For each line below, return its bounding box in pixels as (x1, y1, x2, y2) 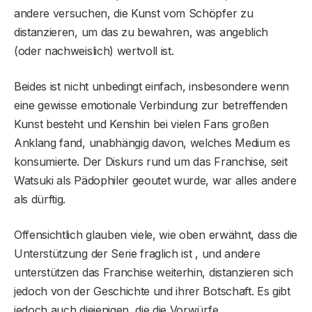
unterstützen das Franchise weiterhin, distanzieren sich (14, 265, 293, 280)
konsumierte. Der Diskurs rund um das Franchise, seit (14, 155, 288, 169)
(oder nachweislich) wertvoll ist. (14, 44, 174, 58)
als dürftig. (14, 192, 66, 207)
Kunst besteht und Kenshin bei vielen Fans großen (14, 117, 269, 132)
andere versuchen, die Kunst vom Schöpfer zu (14, 6, 253, 21)
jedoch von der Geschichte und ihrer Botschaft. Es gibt (14, 284, 290, 299)
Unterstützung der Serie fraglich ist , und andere (14, 247, 260, 261)
